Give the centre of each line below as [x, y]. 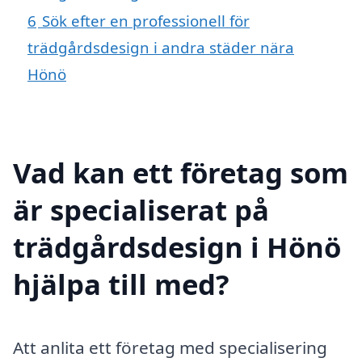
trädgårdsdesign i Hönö [177, 246]
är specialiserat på [141, 209]
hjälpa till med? [121, 284]
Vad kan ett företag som [181, 172]
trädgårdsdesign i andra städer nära [161, 48]
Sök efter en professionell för [146, 21]
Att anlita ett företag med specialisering [170, 347]
